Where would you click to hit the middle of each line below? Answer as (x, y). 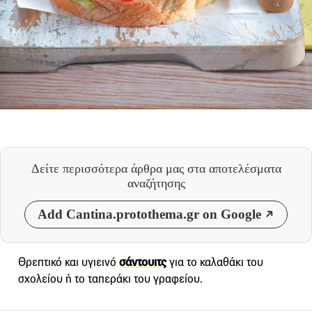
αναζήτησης (156, 183)
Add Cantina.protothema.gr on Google (149, 214)
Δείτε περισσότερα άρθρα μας (109, 168)
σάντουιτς (143, 262)
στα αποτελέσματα (234, 168)
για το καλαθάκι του (216, 262)
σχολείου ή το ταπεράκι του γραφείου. (110, 279)
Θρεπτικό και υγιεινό (69, 262)
